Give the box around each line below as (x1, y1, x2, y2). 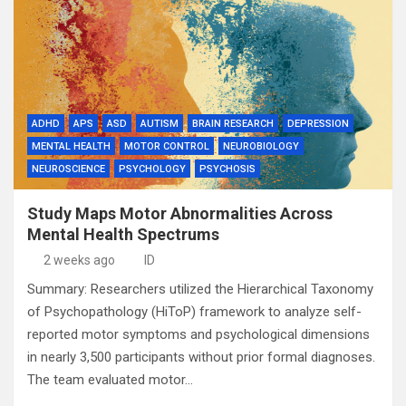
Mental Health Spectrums (27, 225, 219, 244)
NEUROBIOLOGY (223, 140, 299, 152)
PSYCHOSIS (199, 163, 256, 175)
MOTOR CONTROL (124, 140, 209, 152)
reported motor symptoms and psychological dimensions (27, 326, 370, 343)
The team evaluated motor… (27, 372, 193, 388)
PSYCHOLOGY (119, 163, 186, 175)
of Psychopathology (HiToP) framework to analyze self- (27, 304, 362, 320)
